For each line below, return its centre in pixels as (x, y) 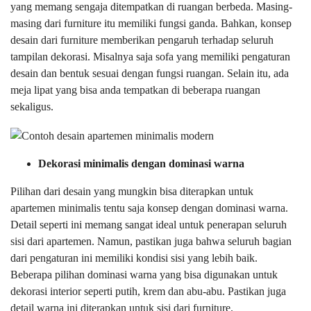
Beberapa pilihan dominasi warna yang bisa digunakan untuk (144, 275)
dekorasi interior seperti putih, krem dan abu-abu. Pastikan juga (148, 292)
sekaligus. (32, 107)
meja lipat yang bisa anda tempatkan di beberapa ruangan (135, 90)
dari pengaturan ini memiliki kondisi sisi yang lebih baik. (134, 258)
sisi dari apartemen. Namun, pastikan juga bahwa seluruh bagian (151, 242)
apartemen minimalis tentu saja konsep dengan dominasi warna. (149, 208)
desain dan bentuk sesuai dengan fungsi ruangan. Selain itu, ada (150, 74)
